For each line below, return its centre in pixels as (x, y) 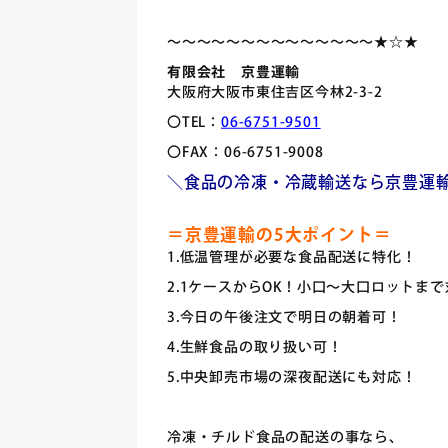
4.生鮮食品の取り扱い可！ (254, 348)
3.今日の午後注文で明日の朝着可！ (284, 318)
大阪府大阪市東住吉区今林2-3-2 (274, 93)
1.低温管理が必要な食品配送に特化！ (291, 258)
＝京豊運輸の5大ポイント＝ (279, 236)
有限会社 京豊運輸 (234, 73)
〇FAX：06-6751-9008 (245, 153)
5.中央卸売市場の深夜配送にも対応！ (291, 378)
